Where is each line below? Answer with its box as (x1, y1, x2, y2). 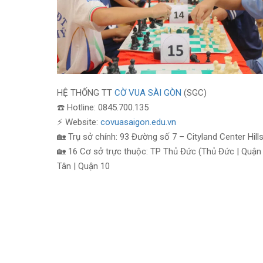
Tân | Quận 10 (57, 160, 110, 171)
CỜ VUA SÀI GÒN (114, 87, 181, 98)
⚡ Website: (57, 116, 100, 127)
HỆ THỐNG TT (57, 87, 114, 98)
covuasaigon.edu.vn (100, 116, 176, 127)
